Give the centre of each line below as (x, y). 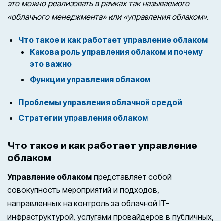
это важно (50, 63)
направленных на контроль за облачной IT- (88, 203)
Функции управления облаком (90, 79)
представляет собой (132, 176)
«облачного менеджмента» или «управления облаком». (108, 17)
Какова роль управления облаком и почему (116, 52)
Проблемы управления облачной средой (100, 102)
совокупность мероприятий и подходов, (83, 190)
